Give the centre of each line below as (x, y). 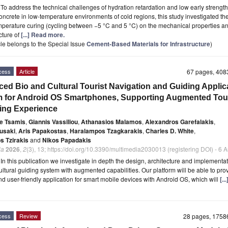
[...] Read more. (43, 35)
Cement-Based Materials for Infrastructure (148, 44)
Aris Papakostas (42, 131)
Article (27, 72)
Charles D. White (170, 131)
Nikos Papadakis (67, 140)
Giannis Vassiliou (53, 122)
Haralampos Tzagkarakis (106, 131)
